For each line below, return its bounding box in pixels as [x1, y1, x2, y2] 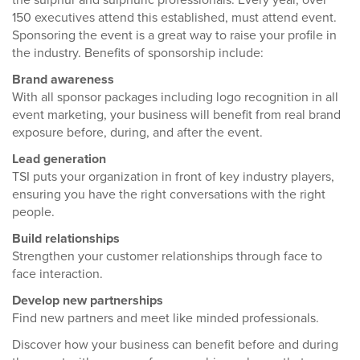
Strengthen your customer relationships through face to [12, 248, 322, 264]
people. [12, 204, 55, 220]
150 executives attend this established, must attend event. [12, 10, 337, 26]
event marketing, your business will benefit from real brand [12, 107, 341, 123]
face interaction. [12, 266, 106, 282]
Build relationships [12, 231, 120, 247]
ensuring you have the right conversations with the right [12, 186, 325, 202]
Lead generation [12, 151, 106, 167]
